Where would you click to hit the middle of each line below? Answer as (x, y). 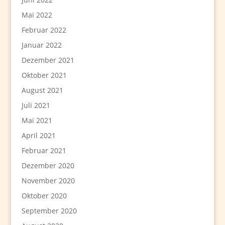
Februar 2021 (44, 151)
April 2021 (38, 136)
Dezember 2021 (48, 60)
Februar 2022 (44, 30)
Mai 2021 (37, 121)
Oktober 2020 (44, 196)
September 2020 (49, 211)
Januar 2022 (41, 45)
